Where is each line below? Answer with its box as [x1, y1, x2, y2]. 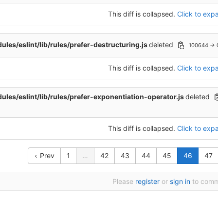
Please [112, 177, 135, 185]
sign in [170, 177, 190, 185]
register [135, 177, 160, 185]
